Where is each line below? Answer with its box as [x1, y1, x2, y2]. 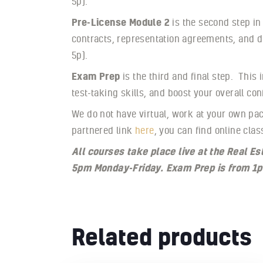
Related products [72, 220, 252, 252]
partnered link [72, 123, 136, 136]
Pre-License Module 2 [72, 15, 170, 29]
